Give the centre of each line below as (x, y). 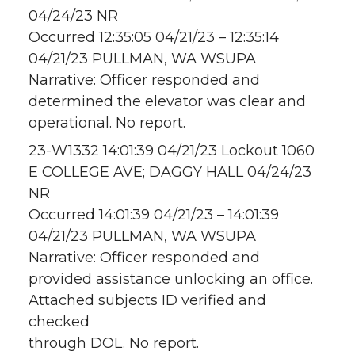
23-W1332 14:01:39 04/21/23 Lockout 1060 (172, 151)
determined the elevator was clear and (167, 102)
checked (59, 322)
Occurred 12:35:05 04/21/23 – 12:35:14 (154, 38)
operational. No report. (107, 123)
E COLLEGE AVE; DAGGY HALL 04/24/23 (170, 172)
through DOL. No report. (114, 344)
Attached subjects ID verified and (147, 301)
